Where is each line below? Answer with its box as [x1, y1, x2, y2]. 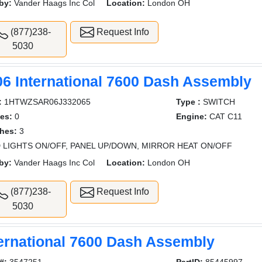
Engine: [175, 112, 207, 122]
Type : [175, 97, 201, 107]
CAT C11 [206, 112, 242, 122]
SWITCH [200, 97, 235, 107]
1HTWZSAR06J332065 [2, 97, 91, 107]
